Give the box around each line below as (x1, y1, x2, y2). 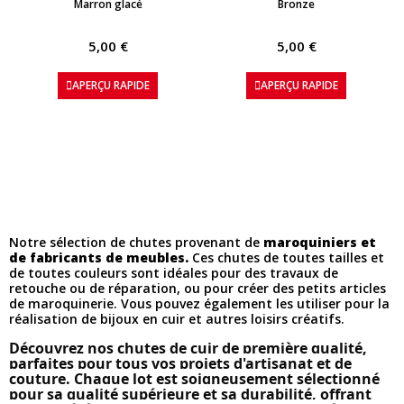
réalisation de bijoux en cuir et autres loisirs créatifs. (9, 309, 344, 327)
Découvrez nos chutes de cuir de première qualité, (9, 337, 367, 358)
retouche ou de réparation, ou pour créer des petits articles (9, 279, 386, 297)
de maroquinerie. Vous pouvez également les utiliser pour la (9, 294, 390, 312)
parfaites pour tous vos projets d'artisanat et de (9, 353, 352, 373)
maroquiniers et (263, 233, 376, 251)
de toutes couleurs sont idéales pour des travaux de (9, 263, 338, 281)
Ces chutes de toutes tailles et (188, 248, 384, 266)
